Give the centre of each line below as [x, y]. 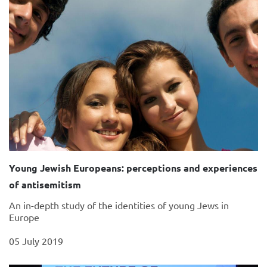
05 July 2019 [36, 240]
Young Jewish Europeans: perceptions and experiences [133, 167]
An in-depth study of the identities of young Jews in [119, 205]
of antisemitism [45, 184]
